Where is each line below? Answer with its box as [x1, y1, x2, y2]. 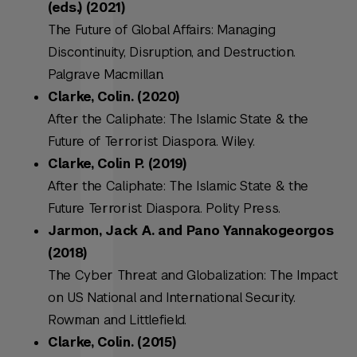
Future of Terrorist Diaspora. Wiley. [48, 133, 255, 151]
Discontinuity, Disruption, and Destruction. [48, 44, 296, 61]
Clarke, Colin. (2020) [48, 88, 179, 106]
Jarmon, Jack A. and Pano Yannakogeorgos [48, 222, 334, 240]
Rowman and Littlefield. [48, 312, 186, 329]
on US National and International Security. [48, 289, 296, 307]
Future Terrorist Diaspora [48, 200, 200, 218]
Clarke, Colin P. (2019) [48, 155, 186, 173]
